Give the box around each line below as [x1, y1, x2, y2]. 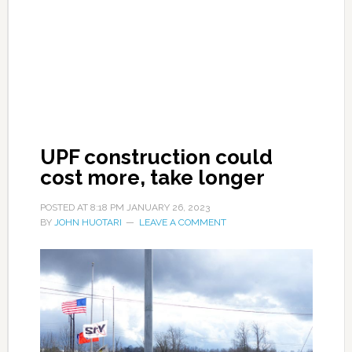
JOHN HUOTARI [53, 217, 122, 228]
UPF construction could [39, 145, 273, 169]
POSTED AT [39, 202, 90, 213]
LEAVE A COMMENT [138, 217, 226, 228]
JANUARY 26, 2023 [126, 202, 210, 213]
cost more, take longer [39, 166, 265, 189]
